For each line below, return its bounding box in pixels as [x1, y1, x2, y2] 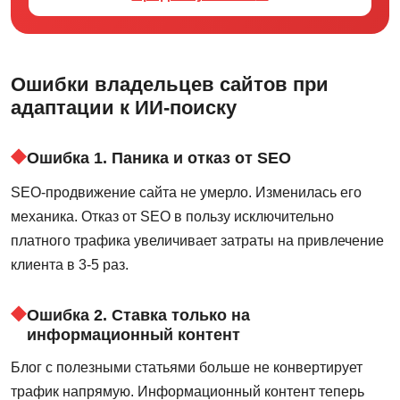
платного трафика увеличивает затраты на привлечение [11, 232, 384, 248]
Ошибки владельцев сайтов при [11, 72, 329, 96]
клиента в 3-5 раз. [11, 256, 129, 272]
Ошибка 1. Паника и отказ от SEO [27, 147, 291, 167]
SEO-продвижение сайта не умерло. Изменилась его [11, 184, 362, 200]
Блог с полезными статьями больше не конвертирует [11, 359, 362, 375]
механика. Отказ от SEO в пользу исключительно [11, 208, 334, 224]
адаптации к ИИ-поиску [11, 96, 237, 119]
